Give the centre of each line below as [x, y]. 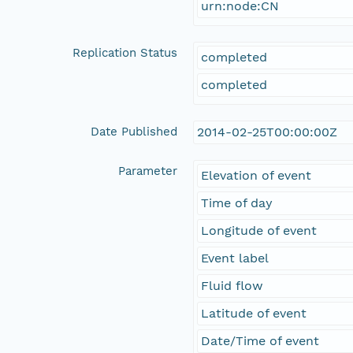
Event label [235, 258]
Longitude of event [259, 230]
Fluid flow [232, 285]
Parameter [148, 171]
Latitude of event [254, 313]
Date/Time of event [260, 340]
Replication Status [125, 52]
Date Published [134, 131]
